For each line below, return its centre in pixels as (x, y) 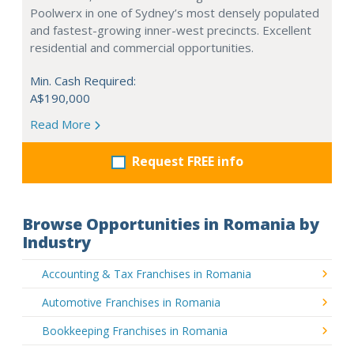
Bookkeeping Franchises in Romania (135, 330)
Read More (62, 124)
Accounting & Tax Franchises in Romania (147, 273)
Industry (56, 242)
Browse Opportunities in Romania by (171, 224)
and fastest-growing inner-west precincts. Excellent (171, 30)
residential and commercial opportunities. (142, 47)
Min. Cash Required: (83, 80)
